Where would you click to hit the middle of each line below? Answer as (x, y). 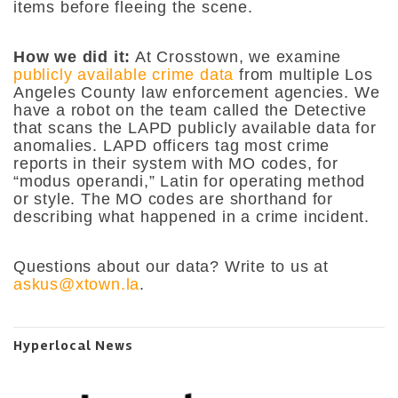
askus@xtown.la (77, 284)
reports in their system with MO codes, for (176, 163)
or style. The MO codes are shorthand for (173, 199)
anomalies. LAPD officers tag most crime (172, 145)
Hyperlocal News (73, 345)
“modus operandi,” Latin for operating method (190, 181)
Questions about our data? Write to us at (171, 266)
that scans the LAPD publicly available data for (195, 127)
